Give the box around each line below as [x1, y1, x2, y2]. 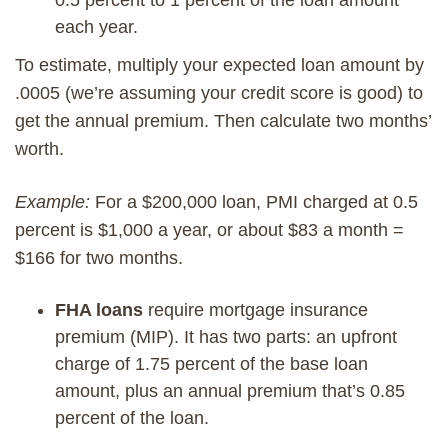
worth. [15, 138, 64, 159]
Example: [15, 191, 90, 212]
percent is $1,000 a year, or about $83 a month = [15, 219, 404, 240]
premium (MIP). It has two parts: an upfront [55, 326, 397, 347]
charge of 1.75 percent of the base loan [55, 353, 368, 374]
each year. [55, 16, 138, 37]
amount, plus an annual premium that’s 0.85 [55, 380, 405, 401]
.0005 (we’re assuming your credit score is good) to [15, 82, 423, 103]
